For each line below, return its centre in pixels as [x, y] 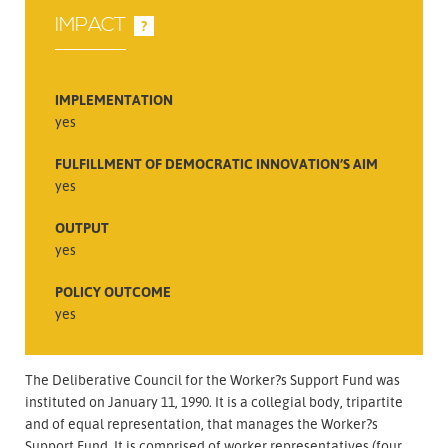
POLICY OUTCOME [113, 291]
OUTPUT [82, 227]
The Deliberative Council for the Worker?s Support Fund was [212, 379]
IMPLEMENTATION [114, 99]
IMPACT [90, 25]
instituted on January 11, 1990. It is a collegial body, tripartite [214, 401]
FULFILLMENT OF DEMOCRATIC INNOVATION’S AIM [216, 163]
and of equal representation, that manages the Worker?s [201, 423]
